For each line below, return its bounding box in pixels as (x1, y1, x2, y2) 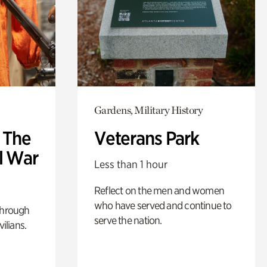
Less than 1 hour (94, 157, 167, 170)
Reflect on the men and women (94, 184, 225, 197)
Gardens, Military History (94, 103, 203, 116)
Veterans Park (94, 126, 199, 150)
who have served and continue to (94, 198, 232, 212)
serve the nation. (94, 213, 162, 226)
